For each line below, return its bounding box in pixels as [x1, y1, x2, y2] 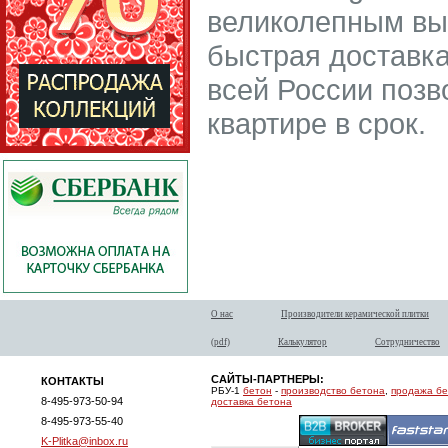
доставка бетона [211, 396, 292, 407]
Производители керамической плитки [281, 309, 429, 319]
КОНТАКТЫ [41, 375, 104, 387]
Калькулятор [278, 337, 327, 347]
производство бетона [281, 385, 385, 396]
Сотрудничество [375, 337, 440, 347]
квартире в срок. [207, 107, 426, 140]
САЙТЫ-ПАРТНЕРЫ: [211, 373, 324, 385]
